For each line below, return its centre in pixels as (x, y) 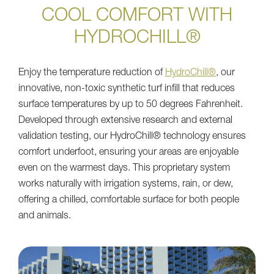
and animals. (45, 216)
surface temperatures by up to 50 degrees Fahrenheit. (131, 105)
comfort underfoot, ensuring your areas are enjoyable (128, 153)
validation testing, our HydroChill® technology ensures (132, 137)
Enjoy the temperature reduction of (92, 73)
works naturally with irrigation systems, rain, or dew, (126, 184)
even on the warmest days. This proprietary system (124, 168)
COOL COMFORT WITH (137, 17)
